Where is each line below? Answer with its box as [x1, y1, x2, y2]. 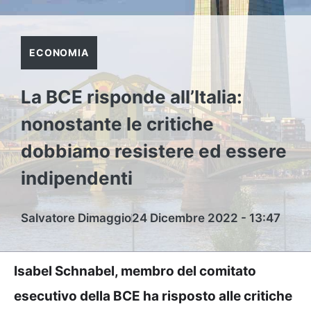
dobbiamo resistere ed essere [21, 140, 287, 162]
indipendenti [21, 167, 133, 189]
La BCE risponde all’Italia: [21, 86, 242, 108]
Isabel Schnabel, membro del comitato [14, 263, 256, 279]
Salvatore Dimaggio [21, 211, 131, 225]
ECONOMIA [29, 47, 89, 58]
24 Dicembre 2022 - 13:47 [132, 211, 280, 225]
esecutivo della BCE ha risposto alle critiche [14, 288, 292, 304]
